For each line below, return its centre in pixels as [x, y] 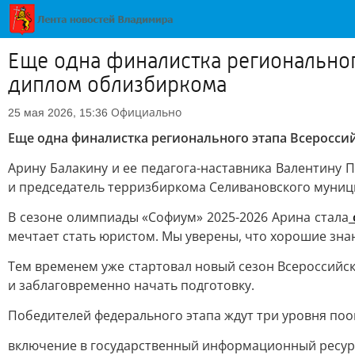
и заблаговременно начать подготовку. [131, 285]
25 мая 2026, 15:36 [58, 113]
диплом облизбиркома [117, 85]
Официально [146, 112]
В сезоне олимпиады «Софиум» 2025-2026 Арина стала [178, 217]
